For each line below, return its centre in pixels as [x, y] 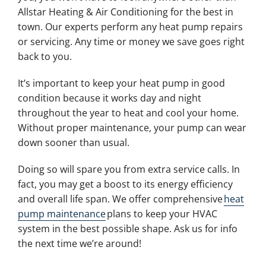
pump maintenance [61, 213]
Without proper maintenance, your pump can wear [132, 127]
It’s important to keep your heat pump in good [121, 83]
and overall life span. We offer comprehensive [121, 199]
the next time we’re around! [79, 243]
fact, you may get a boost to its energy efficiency [125, 184]
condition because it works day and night [109, 98]
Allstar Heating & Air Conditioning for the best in [125, 12]
